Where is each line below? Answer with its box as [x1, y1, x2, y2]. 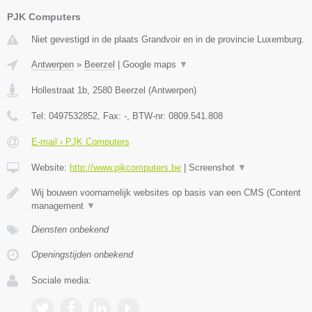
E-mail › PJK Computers [31, 136, 130, 147]
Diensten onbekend [31, 224, 109, 235]
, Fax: [97, 110, 124, 121]
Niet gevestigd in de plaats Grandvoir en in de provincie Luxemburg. [31, 33, 304, 45]
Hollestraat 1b [31, 84, 87, 95]
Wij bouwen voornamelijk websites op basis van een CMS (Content [31, 187, 301, 198]
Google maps [123, 58, 179, 70]
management [31, 200, 86, 211]
